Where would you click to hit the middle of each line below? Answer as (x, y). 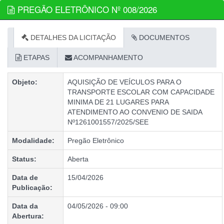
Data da (25, 206)
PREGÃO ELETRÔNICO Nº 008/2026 (86, 9)
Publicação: (32, 187)
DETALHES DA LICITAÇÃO (72, 37)
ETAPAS (35, 57)
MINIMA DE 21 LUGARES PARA (118, 102)
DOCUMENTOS (163, 37)
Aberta (78, 159)
